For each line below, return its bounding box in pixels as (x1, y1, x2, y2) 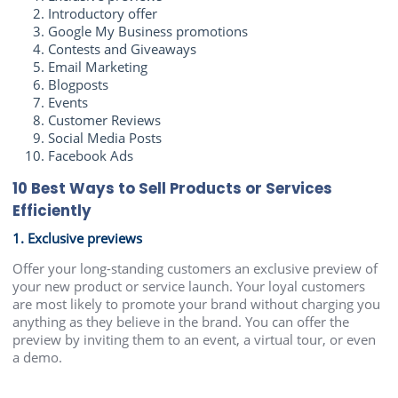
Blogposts (48, 76, 109, 94)
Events (48, 93, 89, 112)
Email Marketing (48, 58, 148, 76)
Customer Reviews (48, 111, 162, 130)
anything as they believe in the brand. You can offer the (12, 312, 350, 330)
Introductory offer (48, 4, 158, 23)
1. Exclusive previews (12, 228, 143, 247)
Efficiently (12, 201, 92, 222)
